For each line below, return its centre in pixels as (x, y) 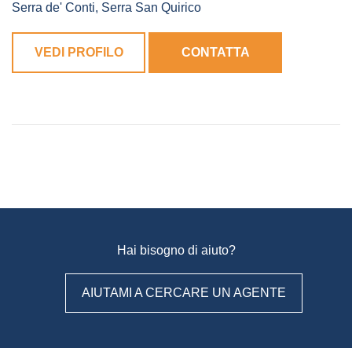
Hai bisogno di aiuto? (176, 251)
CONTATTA (215, 53)
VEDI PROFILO (79, 53)
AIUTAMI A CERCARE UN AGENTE (184, 293)
